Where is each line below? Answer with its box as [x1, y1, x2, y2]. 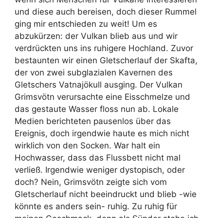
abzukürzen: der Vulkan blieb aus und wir [15, 31, 178, 41]
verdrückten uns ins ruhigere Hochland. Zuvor [15, 43, 193, 53]
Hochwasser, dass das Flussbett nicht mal [15, 152, 181, 163]
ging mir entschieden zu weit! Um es [15, 18, 157, 29]
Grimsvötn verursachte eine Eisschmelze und [15, 91, 190, 102]
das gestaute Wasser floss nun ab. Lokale [15, 104, 179, 114]
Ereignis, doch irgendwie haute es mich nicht [15, 128, 189, 138]
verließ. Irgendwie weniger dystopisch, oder [15, 164, 185, 175]
